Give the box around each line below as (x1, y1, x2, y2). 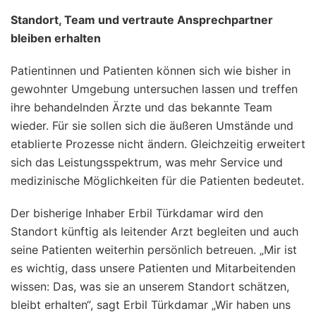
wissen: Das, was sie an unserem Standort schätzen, (11, 279, 289, 293)
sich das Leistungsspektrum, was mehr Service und (11, 154, 283, 169)
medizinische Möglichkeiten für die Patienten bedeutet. (11, 173, 304, 188)
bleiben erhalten (11, 30, 101, 45)
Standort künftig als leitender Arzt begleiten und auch (11, 224, 298, 238)
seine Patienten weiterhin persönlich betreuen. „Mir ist (11, 242, 297, 257)
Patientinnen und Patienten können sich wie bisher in (11, 63, 291, 78)
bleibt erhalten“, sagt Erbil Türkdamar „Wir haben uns (11, 297, 291, 312)
